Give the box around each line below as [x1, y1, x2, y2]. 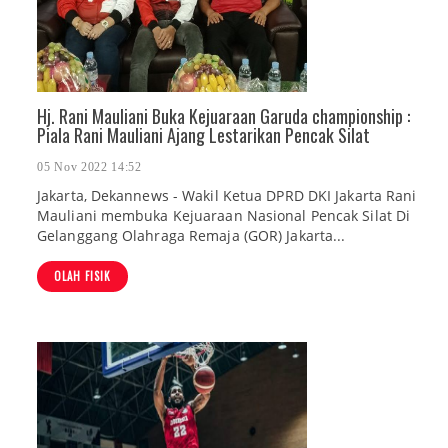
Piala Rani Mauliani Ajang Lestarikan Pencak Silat [37, 122, 370, 148]
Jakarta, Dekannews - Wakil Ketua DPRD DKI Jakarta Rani [37, 186, 417, 206]
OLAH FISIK [54, 268, 111, 285]
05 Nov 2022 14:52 [37, 160, 142, 175]
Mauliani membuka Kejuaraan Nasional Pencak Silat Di [37, 206, 411, 226]
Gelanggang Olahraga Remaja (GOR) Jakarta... [37, 226, 346, 246]
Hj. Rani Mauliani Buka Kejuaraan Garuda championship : [37, 103, 410, 129]
